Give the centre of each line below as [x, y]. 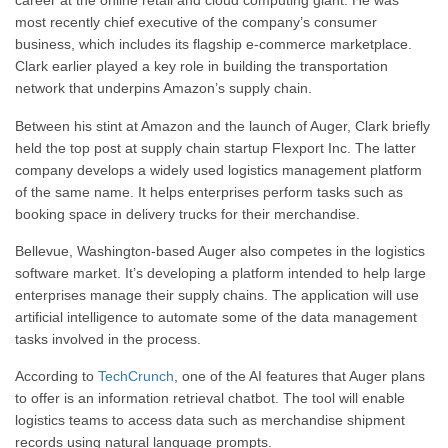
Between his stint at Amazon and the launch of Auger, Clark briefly [222, 125]
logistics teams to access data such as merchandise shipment [210, 420]
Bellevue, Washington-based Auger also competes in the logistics [220, 250]
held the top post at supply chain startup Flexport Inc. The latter [215, 147]
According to [56, 376]
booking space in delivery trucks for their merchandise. [189, 213]
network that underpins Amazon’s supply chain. [163, 88]
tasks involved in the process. [110, 338]
